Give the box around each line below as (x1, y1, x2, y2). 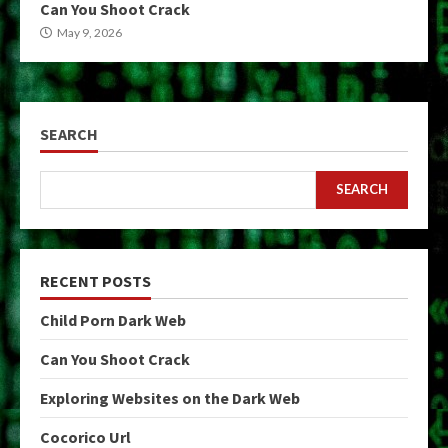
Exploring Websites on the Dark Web (40, 387, 300, 408)
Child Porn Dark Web (40, 309, 186, 330)
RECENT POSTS (40, 270, 151, 291)
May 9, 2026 (55, 24, 122, 40)
